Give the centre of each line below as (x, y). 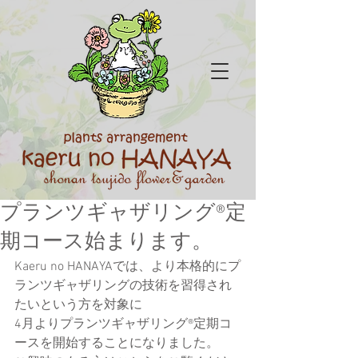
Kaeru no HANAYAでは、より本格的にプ (127, 267)
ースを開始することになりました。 (117, 344)
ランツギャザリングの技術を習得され (123, 286)
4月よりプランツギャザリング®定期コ (123, 324)
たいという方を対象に (78, 305)
